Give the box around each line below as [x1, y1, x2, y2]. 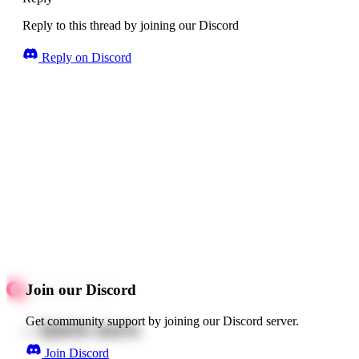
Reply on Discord [38, 50, 131, 65]
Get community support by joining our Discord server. [26, 313, 299, 328]
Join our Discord [26, 281, 136, 299]
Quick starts [38, 318, 139, 340]
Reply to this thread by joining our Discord [22, 18, 239, 33]
